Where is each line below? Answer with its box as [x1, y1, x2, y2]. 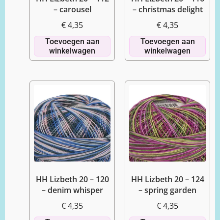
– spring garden [138, 185, 196, 195]
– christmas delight [132, 4, 203, 15]
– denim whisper [41, 185, 103, 195]
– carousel [53, 4, 91, 15]
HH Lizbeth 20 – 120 [35, 174, 109, 185]
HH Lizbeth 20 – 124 [131, 174, 204, 185]
